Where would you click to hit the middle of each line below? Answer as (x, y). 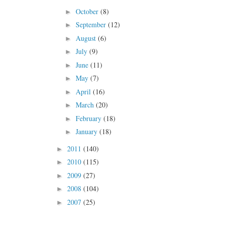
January (87, 132)
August (87, 38)
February (89, 118)
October (88, 11)
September (92, 25)
